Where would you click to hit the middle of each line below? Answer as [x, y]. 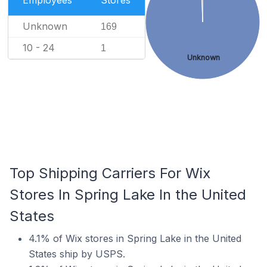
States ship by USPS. [77, 254]
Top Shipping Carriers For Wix [110, 173]
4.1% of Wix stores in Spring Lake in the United [135, 238]
